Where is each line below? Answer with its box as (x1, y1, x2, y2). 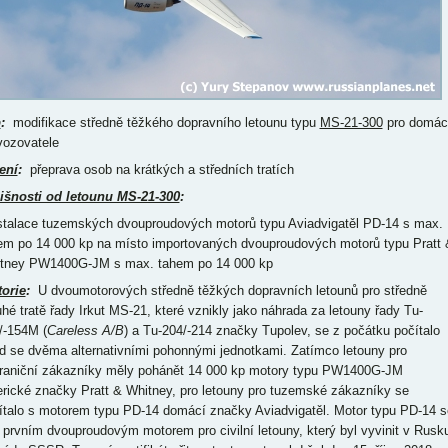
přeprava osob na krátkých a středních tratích (21, 162, 294, 177)
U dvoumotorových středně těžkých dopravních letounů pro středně (29, 283, 427, 298)
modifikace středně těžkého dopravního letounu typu (4, 115, 320, 130)
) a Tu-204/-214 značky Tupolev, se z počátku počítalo (123, 323, 440, 338)
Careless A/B (46, 323, 124, 338)
